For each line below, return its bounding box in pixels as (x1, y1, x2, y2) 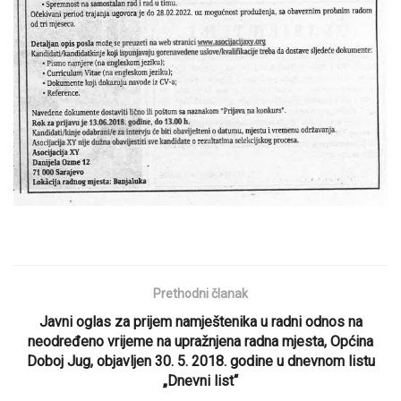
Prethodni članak (153, 286, 248, 301)
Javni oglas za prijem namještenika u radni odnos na (38, 312, 363, 330)
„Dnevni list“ (163, 371, 238, 389)
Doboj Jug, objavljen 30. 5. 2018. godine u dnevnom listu (26, 352, 375, 370)
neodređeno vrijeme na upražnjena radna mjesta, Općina (28, 332, 373, 350)
